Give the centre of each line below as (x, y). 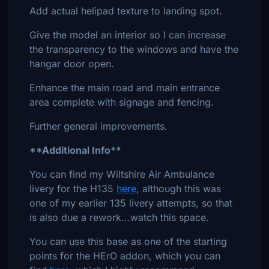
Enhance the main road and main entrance (125, 88)
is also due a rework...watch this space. (119, 217)
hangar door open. (72, 64)
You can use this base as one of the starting (128, 241)
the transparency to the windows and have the (134, 49)
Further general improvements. (98, 126)
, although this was (179, 189)
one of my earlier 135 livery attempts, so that (131, 203)
